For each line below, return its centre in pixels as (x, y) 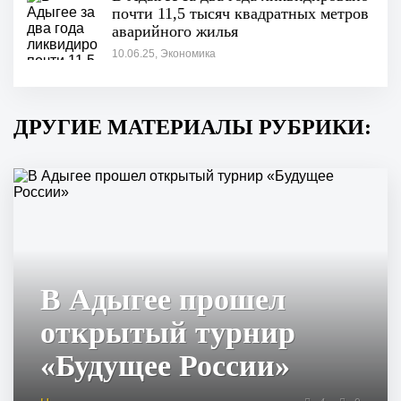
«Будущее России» (165, 366)
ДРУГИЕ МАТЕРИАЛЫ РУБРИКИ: (192, 128)
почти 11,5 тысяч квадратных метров (240, 14)
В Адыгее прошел (163, 300)
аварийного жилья (175, 32)
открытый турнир (168, 333)
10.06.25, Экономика (164, 54)
